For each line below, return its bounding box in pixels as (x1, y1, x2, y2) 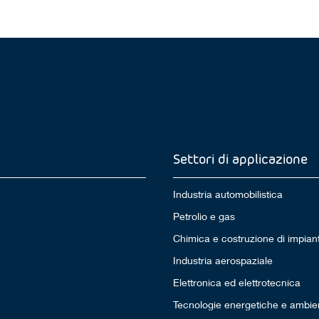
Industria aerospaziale (172, 254, 273, 267)
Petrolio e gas (172, 210, 235, 223)
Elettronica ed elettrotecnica (172, 276, 300, 289)
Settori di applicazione (172, 150, 308, 167)
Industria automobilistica (172, 188, 283, 201)
